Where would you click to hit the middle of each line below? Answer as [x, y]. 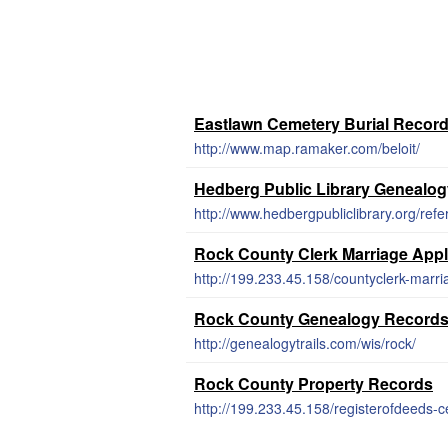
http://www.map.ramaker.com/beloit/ [307, 148]
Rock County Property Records [313, 383]
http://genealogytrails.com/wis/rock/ [305, 343]
